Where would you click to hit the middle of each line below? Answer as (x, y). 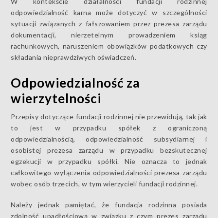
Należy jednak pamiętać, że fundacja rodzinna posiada (109, 205)
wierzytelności (56, 98)
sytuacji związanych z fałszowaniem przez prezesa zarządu (109, 24)
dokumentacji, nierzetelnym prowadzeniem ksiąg (109, 35)
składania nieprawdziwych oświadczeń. (74, 57)
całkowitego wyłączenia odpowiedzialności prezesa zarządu (109, 173)
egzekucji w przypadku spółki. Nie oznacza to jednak (109, 161)
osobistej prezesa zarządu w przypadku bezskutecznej (109, 150)
